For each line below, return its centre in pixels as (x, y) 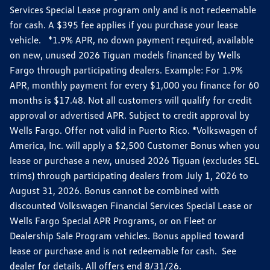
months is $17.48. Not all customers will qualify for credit (131, 100)
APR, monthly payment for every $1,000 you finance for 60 (134, 85)
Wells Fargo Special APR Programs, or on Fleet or (113, 220)
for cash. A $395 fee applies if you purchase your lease (124, 24)
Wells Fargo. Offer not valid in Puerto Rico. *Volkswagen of (133, 130)
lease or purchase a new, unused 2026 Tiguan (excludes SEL (134, 160)
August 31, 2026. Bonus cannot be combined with (115, 190)
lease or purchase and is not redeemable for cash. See (123, 250)
